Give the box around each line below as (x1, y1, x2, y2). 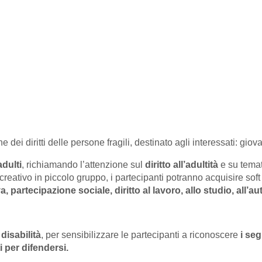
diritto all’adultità (145, 160, 220, 170)
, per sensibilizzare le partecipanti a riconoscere (41, 230, 240, 240)
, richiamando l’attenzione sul (22, 160, 145, 170)
